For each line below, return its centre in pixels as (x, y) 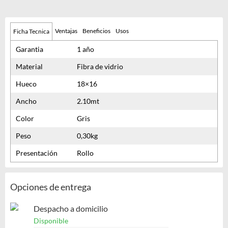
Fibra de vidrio (100, 67)
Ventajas (66, 31)
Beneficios (96, 31)
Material (29, 67)
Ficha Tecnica (31, 32)
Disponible (51, 221)
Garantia (30, 49)
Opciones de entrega (51, 187)
